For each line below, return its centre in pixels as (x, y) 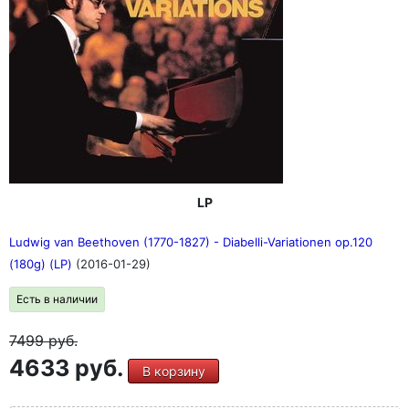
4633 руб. (68, 368)
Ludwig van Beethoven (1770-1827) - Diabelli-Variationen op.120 (191, 242)
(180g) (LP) (42, 264)
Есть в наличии (57, 299)
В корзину (173, 371)
